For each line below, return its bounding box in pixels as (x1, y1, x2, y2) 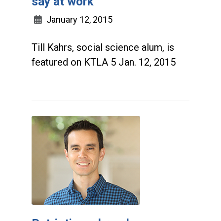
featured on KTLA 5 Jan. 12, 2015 (32, 56, 176, 68)
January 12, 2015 (44, 14, 112, 25)
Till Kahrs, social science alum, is (32, 41, 174, 53)
